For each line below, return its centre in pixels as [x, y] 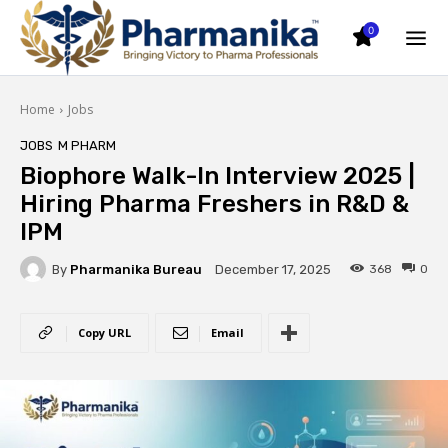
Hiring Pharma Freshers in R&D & [214, 204]
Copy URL [104, 332]
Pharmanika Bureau [136, 269]
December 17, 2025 [273, 270]
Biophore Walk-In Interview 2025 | [217, 176]
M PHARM [87, 145]
